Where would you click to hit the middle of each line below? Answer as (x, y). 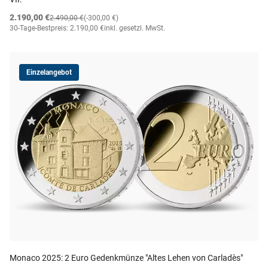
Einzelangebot (49, 72)
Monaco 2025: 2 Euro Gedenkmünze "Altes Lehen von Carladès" (126, 258)
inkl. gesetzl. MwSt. (135, 28)
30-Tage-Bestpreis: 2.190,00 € (57, 28)
